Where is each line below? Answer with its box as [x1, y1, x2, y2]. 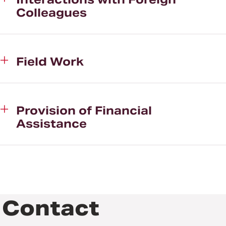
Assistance [16, 116, 87, 131]
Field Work [16, 54, 84, 69]
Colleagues [16, 5, 87, 20]
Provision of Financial [16, 103, 152, 118]
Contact [2, 195, 99, 221]
